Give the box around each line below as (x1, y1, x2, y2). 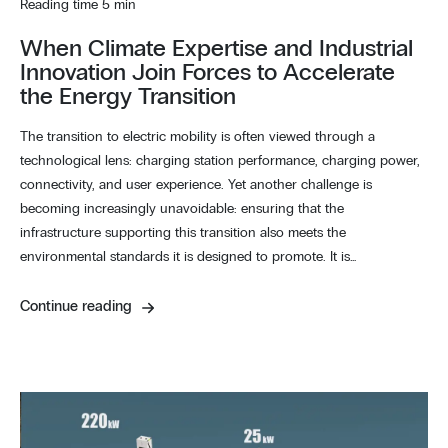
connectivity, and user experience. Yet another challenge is (20, 178, 372, 193)
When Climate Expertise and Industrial (20, 37, 413, 62)
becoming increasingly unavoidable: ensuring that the (20, 202, 344, 217)
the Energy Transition (20, 85, 236, 110)
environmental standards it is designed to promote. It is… (20, 250, 356, 265)
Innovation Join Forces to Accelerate (20, 61, 395, 86)
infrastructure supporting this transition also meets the (20, 226, 346, 241)
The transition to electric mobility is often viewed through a (20, 130, 375, 145)
